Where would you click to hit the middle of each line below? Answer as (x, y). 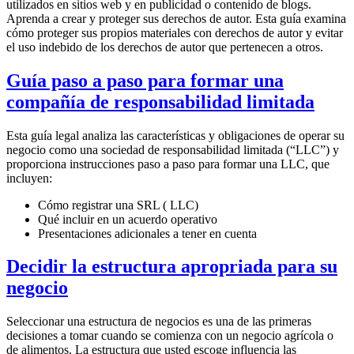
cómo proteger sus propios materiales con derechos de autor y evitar (175, 32)
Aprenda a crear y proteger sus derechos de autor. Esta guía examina (176, 18)
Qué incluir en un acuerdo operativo (128, 219)
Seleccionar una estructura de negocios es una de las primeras (159, 322)
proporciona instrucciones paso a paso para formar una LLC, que (168, 164)
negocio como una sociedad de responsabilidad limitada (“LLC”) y (173, 149)
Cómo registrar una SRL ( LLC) (118, 205)
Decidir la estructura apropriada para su (172, 267)
